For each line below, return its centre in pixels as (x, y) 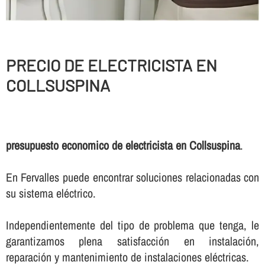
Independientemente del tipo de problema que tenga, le (132, 225)
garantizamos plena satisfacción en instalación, (132, 241)
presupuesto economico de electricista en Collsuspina (123, 146)
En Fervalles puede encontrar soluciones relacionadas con (132, 177)
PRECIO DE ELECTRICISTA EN (111, 65)
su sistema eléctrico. (51, 193)
